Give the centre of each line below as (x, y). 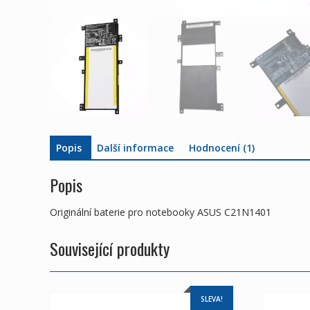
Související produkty (110, 249)
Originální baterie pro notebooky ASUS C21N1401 (161, 212)
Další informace (135, 147)
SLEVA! (211, 299)
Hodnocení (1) (222, 147)
